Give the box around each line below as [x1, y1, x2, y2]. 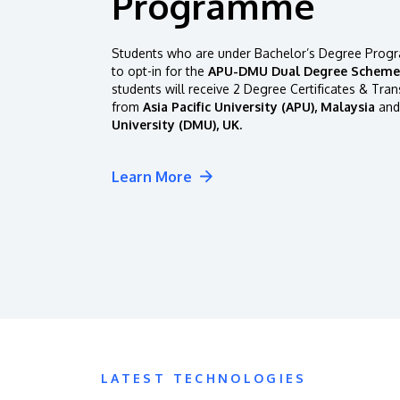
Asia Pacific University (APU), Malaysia [143, 98, 375, 114]
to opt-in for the [112, 62, 208, 79]
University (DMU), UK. [112, 116, 242, 132]
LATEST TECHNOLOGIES [101, 371, 307, 387]
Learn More [112, 167, 192, 186]
